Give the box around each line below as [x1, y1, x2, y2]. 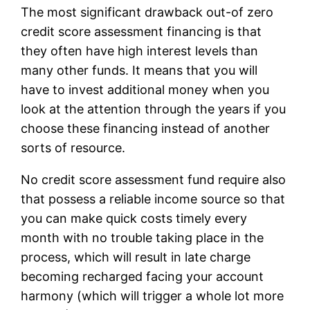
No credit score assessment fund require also [21, 172, 286, 187]
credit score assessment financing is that [21, 24, 262, 39]
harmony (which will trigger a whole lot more [21, 288, 284, 303]
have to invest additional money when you [21, 82, 270, 97]
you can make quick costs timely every [21, 210, 248, 226]
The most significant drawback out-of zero [21, 4, 274, 19]
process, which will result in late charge [21, 249, 251, 264]
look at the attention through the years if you [21, 101, 286, 116]
